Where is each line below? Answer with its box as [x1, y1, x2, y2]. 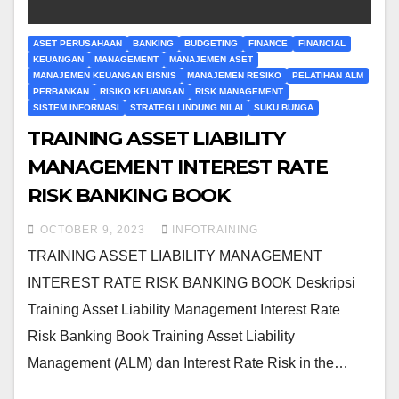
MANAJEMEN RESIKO [187, 69, 281, 80]
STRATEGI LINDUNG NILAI [130, 102, 243, 112]
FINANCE [248, 37, 288, 48]
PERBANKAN [33, 85, 89, 96]
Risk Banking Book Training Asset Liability [28, 328, 295, 344]
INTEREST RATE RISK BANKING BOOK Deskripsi [28, 274, 355, 290]
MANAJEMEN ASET [169, 53, 253, 64]
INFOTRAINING [172, 223, 258, 236]
